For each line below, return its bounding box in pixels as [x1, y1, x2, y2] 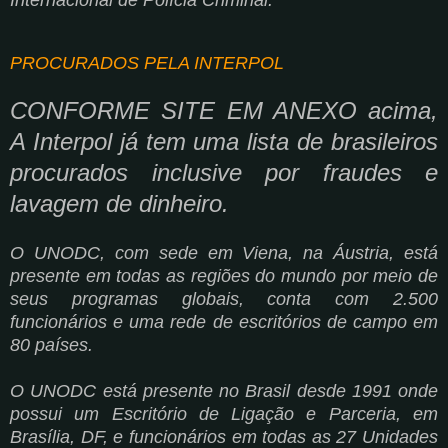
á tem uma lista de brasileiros [124, 127, 439, 155]
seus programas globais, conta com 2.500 [10, 288, 438, 309]
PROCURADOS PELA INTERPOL [10, 52, 284, 73]
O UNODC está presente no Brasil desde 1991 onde [10, 380, 438, 401]
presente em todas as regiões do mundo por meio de [10, 265, 438, 286]
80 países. [10, 334, 98, 355]
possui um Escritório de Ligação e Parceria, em [10, 403, 438, 424]
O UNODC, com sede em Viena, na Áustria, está [10, 242, 438, 263]
